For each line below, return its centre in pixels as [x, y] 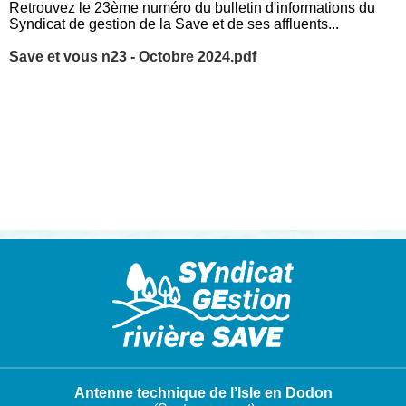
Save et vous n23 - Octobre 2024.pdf [133, 57]
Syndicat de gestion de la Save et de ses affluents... [174, 24]
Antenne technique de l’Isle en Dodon [203, 392]
